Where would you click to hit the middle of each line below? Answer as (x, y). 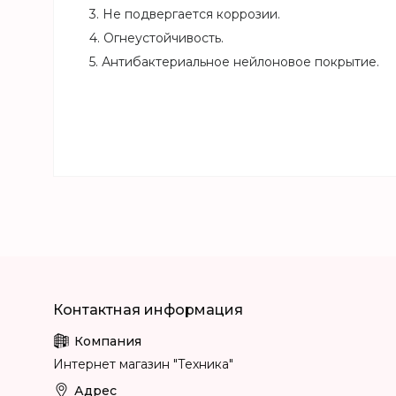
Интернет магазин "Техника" (143, 364)
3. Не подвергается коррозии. (185, 14)
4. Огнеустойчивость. (156, 38)
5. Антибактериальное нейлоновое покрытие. (234, 61)
